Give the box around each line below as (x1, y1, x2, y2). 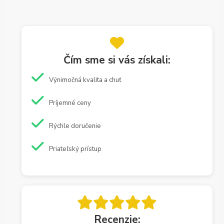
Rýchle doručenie (49, 121, 101, 130)
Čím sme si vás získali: (63, 53, 170, 67)
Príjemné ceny (49, 98, 91, 107)
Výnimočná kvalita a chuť (49, 75, 122, 84)
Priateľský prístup (49, 144, 102, 153)
